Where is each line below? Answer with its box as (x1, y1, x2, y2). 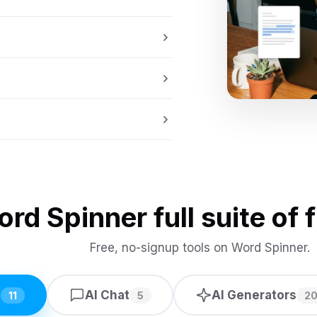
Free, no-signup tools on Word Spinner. (89, 241, 310, 255)
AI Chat (84, 288, 129, 302)
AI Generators (211, 288, 296, 302)
